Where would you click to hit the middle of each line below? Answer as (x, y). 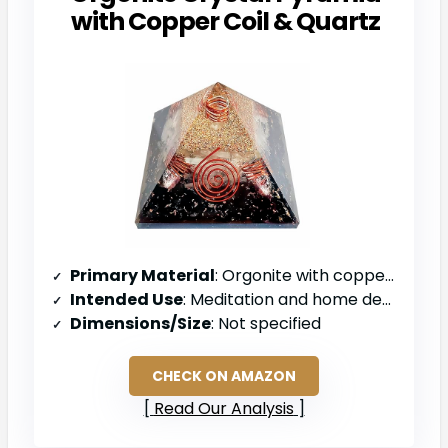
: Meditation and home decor (282, 299)
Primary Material (142, 275)
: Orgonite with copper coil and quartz (300, 275)
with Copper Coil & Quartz (225, 21)
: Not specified (266, 323)
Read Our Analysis (223, 408)
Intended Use (126, 299)
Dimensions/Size (140, 323)
